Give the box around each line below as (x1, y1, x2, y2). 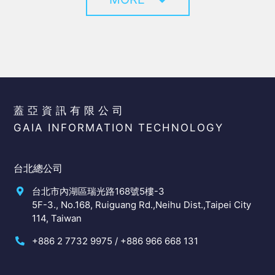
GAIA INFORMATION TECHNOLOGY (14, 121, 224, 134)
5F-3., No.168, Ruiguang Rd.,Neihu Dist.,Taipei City (32, 198, 252, 211)
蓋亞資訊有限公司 (14, 104, 127, 117)
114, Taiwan (32, 212, 82, 224)
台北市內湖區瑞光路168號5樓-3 (32, 185, 165, 197)
